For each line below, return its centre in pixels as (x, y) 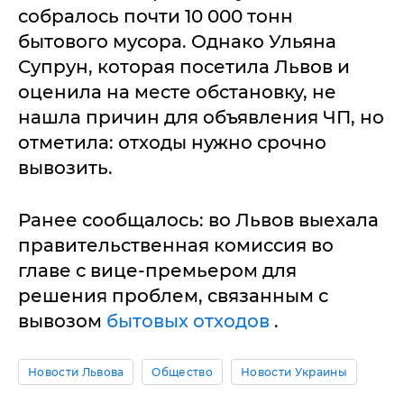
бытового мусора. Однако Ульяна (177, 41)
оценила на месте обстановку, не (177, 92)
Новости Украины (294, 372)
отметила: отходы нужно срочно (172, 142)
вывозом (62, 321)
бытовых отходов (190, 321)
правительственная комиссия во (176, 245)
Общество (183, 372)
